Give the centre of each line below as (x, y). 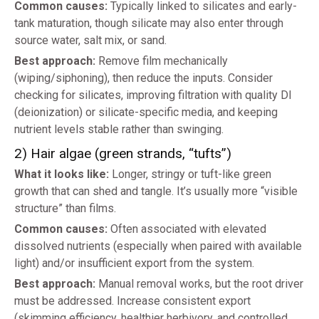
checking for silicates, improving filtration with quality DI (153, 95)
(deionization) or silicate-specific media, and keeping (146, 113)
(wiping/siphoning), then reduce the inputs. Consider (143, 78)
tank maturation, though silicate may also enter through (149, 23)
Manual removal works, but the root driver (199, 284)
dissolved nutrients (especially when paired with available (158, 246)
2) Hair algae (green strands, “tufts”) (123, 154)
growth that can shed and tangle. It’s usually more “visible (156, 192)
